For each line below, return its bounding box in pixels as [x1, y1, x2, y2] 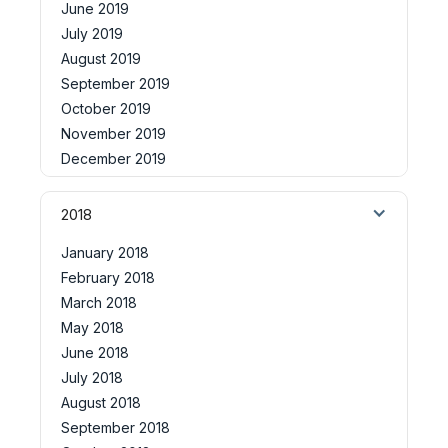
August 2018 [61, 393, 141, 411]
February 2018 [61, 268, 155, 286]
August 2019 [61, 49, 141, 67]
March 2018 [61, 293, 137, 311]
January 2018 [61, 243, 149, 261]
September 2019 [61, 74, 170, 92]
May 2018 [61, 318, 124, 336]
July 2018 [61, 368, 123, 386]
